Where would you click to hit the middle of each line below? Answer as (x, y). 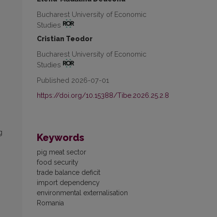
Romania (50, 203)
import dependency (68, 182)
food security (58, 162)
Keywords (61, 137)
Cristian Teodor (65, 39)
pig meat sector (62, 152)
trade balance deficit (69, 172)
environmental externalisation (82, 193)
